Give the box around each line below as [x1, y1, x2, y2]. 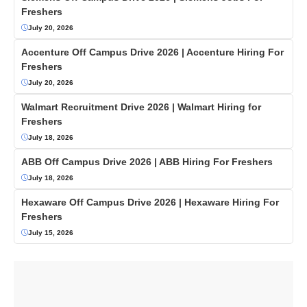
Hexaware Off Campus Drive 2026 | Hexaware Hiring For [21, 196, 279, 208]
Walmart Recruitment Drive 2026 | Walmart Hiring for [21, 101, 261, 112]
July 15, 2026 [28, 228, 73, 236]
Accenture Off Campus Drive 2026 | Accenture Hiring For [21, 46, 284, 58]
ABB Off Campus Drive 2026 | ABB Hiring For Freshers [21, 156, 273, 167]
